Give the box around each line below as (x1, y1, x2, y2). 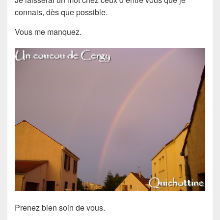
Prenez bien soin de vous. (15, 201, 105, 213)
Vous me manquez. (15, 26, 82, 37)
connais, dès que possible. (15, 6, 108, 18)
